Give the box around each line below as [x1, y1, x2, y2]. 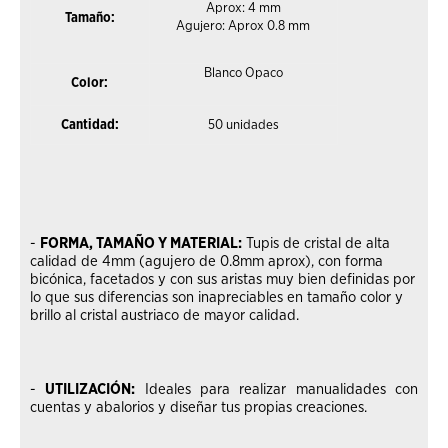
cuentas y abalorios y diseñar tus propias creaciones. [29, 399, 367, 415]
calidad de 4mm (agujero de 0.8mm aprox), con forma [29, 253, 383, 269]
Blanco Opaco [203, 65, 283, 80]
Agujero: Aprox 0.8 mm [176, 18, 311, 33]
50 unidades [207, 117, 279, 132]
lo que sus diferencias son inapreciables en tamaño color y [29, 289, 403, 305]
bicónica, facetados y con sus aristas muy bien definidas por [29, 271, 415, 287]
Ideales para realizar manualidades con [135, 381, 419, 397]
